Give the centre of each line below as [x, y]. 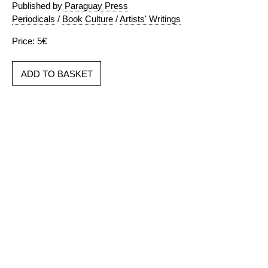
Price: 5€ [29, 41]
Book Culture [88, 19]
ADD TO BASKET [57, 74]
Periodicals [33, 19]
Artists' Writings [150, 19]
